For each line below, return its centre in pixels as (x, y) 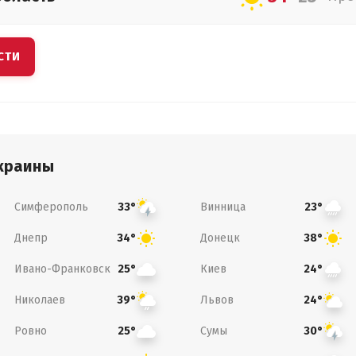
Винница (223, 207)
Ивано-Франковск (62, 269)
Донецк (220, 238)
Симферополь (51, 207)
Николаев (39, 300)
